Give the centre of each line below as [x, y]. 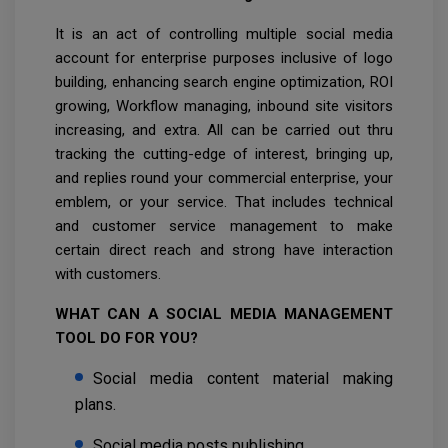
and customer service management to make [224, 226]
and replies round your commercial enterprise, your [224, 178]
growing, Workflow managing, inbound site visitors [224, 106]
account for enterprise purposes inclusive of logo [224, 58]
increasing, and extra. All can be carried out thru [224, 130]
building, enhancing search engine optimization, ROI [224, 82]
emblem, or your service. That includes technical [224, 202]
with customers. [108, 274]
